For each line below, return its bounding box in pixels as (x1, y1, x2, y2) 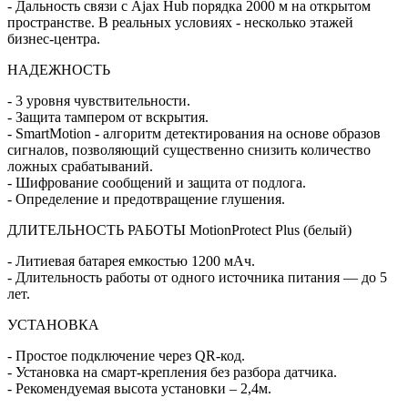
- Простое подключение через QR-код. (7, 348, 249, 363)
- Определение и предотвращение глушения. (7, 191, 285, 207)
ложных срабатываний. (7, 158, 157, 174)
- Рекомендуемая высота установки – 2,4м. (7, 381, 271, 396)
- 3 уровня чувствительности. (7, 93, 194, 108)
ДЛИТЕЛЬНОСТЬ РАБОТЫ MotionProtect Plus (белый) (7, 222, 352, 238)
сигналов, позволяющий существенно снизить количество (7, 142, 371, 158)
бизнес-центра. (7, 31, 104, 46)
